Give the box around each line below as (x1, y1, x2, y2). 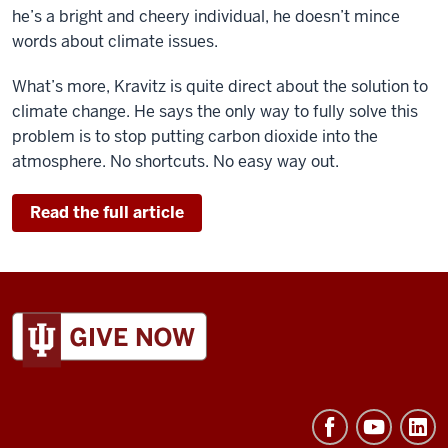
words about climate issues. (12, 31, 218, 52)
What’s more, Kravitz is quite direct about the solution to (12, 76, 428, 97)
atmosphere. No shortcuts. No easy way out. (12, 151, 339, 172)
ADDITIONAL (12, 310, 99, 331)
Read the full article (30, 202, 184, 223)
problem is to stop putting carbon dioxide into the (12, 126, 378, 147)
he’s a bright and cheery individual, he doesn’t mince (12, 6, 400, 27)
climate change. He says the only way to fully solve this (12, 101, 418, 122)
